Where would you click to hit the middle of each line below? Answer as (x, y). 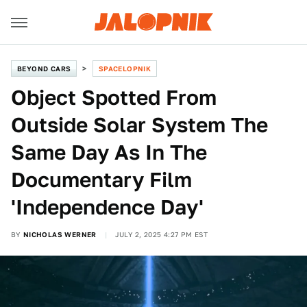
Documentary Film (101, 180)
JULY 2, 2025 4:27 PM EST (161, 234)
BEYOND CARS (44, 69)
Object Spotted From (114, 97)
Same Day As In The (109, 152)
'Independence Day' (107, 207)
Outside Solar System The (139, 125)
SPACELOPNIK (125, 69)
